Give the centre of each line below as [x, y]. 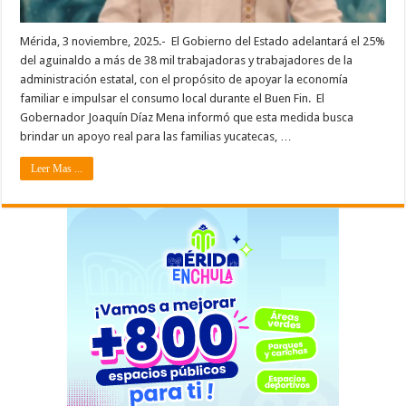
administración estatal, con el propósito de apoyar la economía [184, 80]
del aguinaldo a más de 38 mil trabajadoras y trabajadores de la [187, 61]
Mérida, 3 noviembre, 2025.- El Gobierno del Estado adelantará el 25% [203, 42]
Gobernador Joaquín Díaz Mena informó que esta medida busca [187, 118]
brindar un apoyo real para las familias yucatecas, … [156, 137]
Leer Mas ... [57, 169]
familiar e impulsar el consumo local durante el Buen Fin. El [173, 99]
